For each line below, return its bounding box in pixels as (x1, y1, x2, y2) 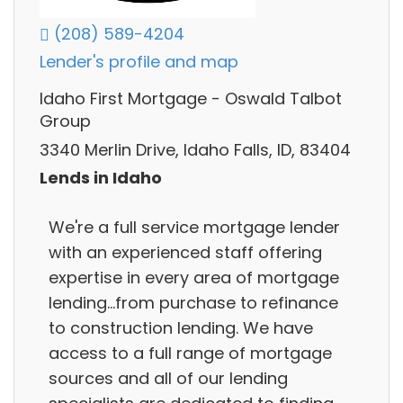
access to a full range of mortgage (49, 341, 332, 364)
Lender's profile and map (40, 50, 238, 74)
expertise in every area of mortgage (49, 265, 339, 289)
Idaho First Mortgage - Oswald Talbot (40, 87, 342, 111)
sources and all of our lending (49, 366, 288, 390)
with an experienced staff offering (49, 240, 322, 264)
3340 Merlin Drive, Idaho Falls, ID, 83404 (40, 138, 351, 161)
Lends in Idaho (40, 166, 162, 190)
